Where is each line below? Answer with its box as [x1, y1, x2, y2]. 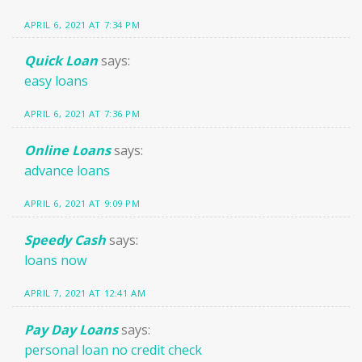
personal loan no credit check [24, 340, 202, 359]
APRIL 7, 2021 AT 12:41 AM [24, 287, 146, 300]
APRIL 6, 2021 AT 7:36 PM [24, 107, 141, 120]
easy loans [24, 72, 88, 90]
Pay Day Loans [24, 320, 118, 339]
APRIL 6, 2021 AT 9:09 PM [24, 197, 141, 210]
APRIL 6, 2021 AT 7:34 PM [24, 18, 141, 31]
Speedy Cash [24, 231, 106, 250]
